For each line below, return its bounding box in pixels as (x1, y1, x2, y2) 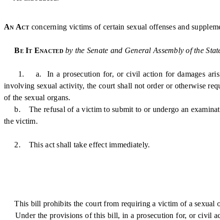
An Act (4, 23, 29, 31)
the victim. (4, 117, 38, 125)
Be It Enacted (14, 46, 66, 55)
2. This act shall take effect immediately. (4, 140, 150, 149)
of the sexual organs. (4, 93, 71, 102)
